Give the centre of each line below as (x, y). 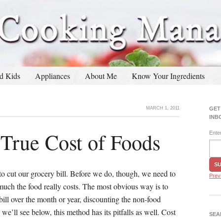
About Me (101, 76)
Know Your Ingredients (168, 76)
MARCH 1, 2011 (163, 108)
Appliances (53, 76)
